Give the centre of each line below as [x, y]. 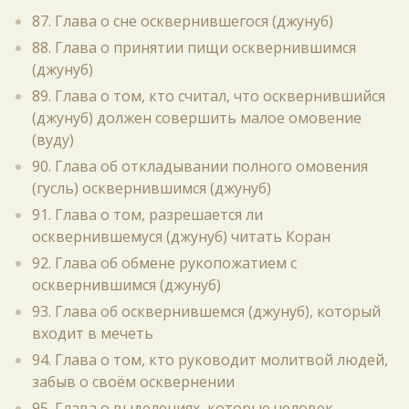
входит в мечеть [93, 333]
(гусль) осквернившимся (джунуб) [152, 188]
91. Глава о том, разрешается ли [147, 215]
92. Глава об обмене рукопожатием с [164, 263]
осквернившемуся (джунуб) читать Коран [181, 236]
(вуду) [53, 140]
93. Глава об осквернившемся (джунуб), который [206, 311]
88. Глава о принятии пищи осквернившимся [194, 47]
